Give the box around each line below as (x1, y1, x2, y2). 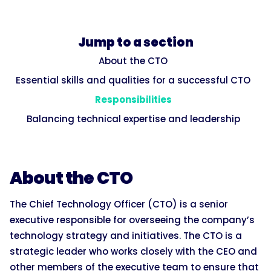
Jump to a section (77, 34, 194, 51)
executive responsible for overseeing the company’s (10, 214, 255, 227)
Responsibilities (94, 93, 172, 106)
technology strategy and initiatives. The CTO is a (10, 229, 242, 243)
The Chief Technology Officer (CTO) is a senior (10, 198, 228, 211)
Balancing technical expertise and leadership (26, 113, 240, 126)
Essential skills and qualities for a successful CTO (16, 74, 250, 87)
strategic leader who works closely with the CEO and (10, 245, 257, 258)
